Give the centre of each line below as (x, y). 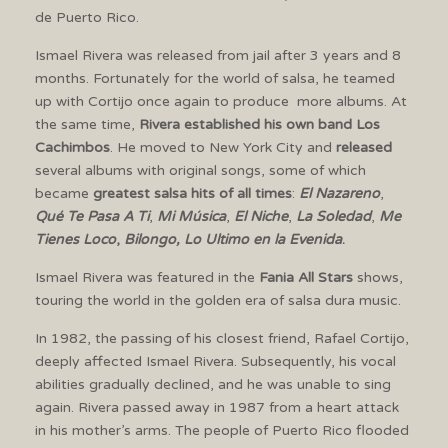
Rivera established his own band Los (259, 124)
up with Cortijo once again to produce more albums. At (221, 101)
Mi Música (191, 216)
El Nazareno (339, 193)
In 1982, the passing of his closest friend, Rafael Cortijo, (222, 338)
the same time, (87, 124)
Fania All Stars (306, 277)
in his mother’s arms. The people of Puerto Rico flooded (222, 430)
